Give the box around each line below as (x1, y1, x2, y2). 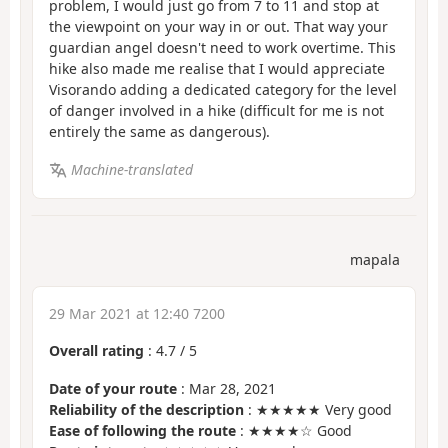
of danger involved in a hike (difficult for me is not (49, 100, 384, 120)
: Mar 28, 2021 (177, 379, 276, 399)
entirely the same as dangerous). (49, 121, 270, 141)
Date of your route (49, 379, 177, 399)
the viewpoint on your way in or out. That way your (49, 16, 388, 36)
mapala (350, 249, 400, 269)
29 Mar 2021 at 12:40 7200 (49, 303, 225, 323)
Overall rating (49, 340, 144, 360)
